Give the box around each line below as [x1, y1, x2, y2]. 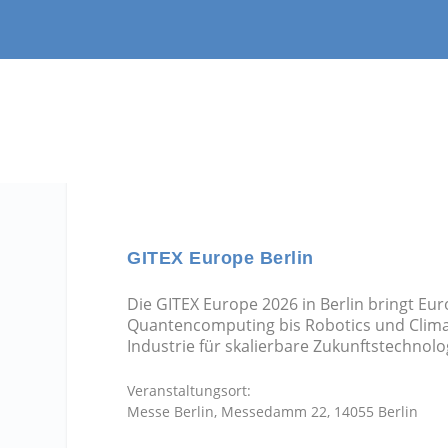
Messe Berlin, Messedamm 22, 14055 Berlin [127, 401, 419, 421]
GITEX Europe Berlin [127, 248, 314, 269]
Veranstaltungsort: [127, 380, 252, 400]
